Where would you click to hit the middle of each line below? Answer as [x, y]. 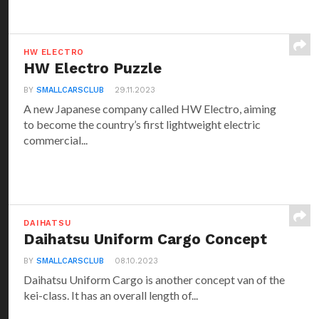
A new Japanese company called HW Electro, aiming [150, 109]
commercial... [56, 140]
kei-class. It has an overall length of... [111, 295]
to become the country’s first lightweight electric [142, 124]
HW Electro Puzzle [93, 68]
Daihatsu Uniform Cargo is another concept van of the [155, 279]
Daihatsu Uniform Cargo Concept [146, 239]
